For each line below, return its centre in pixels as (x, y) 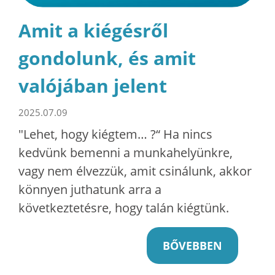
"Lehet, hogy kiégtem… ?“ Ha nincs (115, 134)
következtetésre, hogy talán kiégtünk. (124, 207)
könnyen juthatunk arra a (90, 189)
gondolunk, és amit (107, 58)
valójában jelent (93, 85)
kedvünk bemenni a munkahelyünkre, (126, 152)
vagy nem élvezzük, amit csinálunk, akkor (135, 171)
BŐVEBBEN (192, 245)
